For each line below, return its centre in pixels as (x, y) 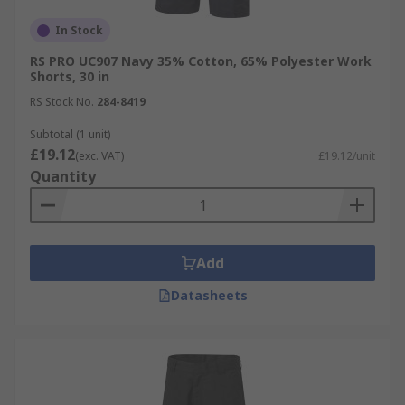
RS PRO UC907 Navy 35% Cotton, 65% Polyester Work (201, 61)
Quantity (63, 176)
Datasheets (209, 295)
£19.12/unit (347, 156)
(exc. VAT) (99, 156)
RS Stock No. (62, 102)
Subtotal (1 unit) (70, 134)
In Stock (79, 30)
